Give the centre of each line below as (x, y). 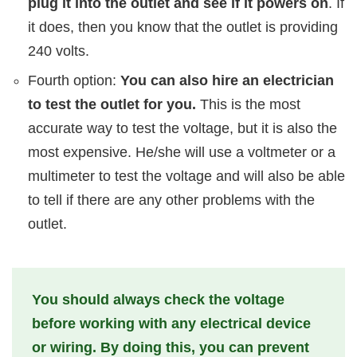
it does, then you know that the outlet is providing (183, 27)
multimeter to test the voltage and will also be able (186, 176)
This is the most (248, 104)
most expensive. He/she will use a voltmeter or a (182, 152)
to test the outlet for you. (112, 104)
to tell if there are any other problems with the (171, 200)
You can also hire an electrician (227, 80)
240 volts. (59, 51)
